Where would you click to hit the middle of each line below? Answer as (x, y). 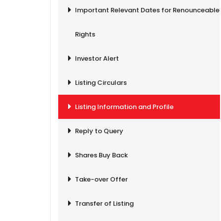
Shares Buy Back (101, 155)
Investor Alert (97, 58)
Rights (85, 34)
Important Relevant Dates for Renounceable (147, 10)
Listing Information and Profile (124, 107)
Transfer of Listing (104, 203)
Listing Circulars (101, 83)
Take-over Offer (101, 179)
